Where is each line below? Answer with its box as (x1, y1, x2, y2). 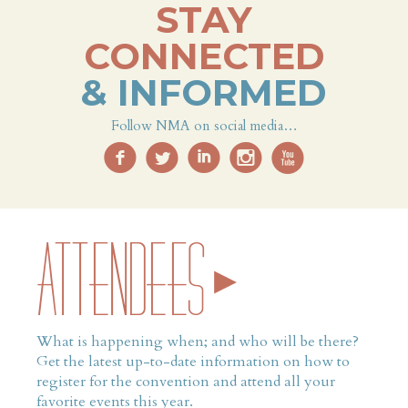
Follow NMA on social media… (110, 117, 298, 136)
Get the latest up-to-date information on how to (36, 352, 350, 372)
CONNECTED (83, 34, 325, 79)
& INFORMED (81, 70, 327, 116)
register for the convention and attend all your (36, 372, 335, 393)
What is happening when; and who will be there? (36, 331, 359, 352)
